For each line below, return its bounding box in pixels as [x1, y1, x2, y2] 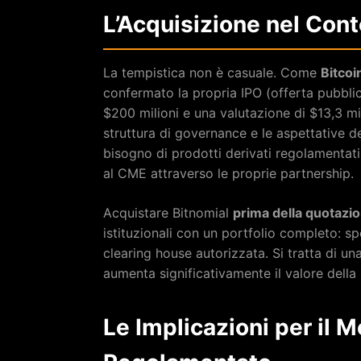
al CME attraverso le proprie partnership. [103, 164, 354, 181]
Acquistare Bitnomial [103, 204, 233, 221]
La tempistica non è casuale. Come [103, 64, 321, 81]
